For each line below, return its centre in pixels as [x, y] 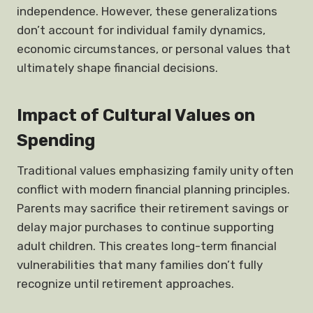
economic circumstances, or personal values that [154, 49]
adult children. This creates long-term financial [147, 246]
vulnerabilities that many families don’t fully [140, 265]
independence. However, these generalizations [147, 11]
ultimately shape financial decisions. [117, 68]
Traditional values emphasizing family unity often [155, 170]
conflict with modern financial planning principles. [153, 189]
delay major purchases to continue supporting [145, 227]
